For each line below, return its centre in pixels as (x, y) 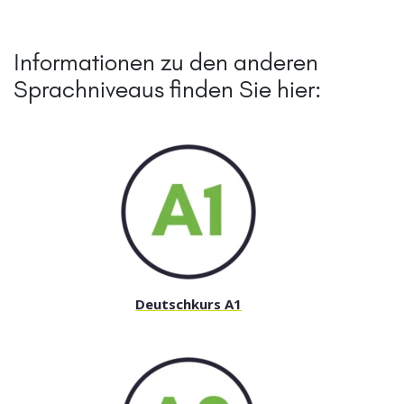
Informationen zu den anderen (166, 63)
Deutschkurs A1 (188, 304)
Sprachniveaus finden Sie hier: (167, 90)
